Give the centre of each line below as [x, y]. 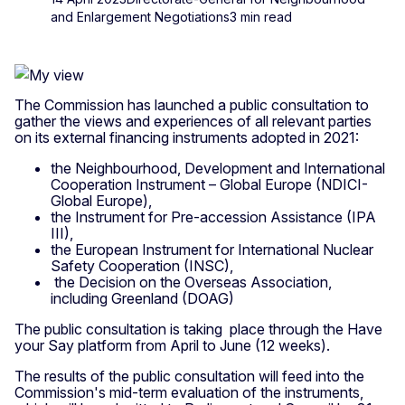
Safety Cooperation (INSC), [142, 265]
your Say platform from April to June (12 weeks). [172, 345]
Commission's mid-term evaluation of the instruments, [189, 392]
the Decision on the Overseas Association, [191, 282]
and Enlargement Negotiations [140, 16]
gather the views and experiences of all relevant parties [193, 121]
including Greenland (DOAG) [144, 298]
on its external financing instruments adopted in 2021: [187, 137]
